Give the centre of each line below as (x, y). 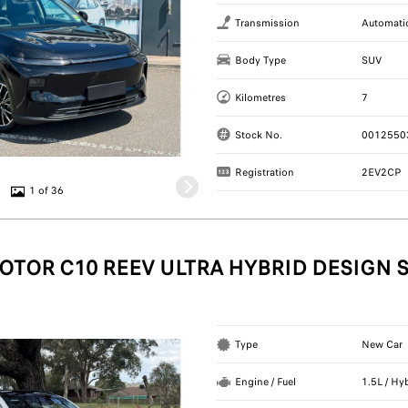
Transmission (268, 22)
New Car (382, 345)
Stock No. (259, 134)
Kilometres (261, 97)
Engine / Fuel (266, 382)
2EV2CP (381, 172)
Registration (265, 172)
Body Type (261, 60)
